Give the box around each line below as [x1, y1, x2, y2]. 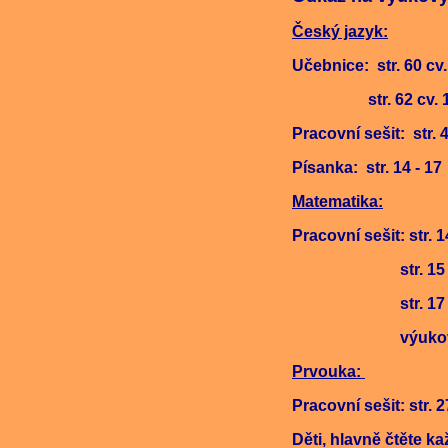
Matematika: [292, 193, 383, 210]
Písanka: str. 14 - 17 [292, 159, 442, 176]
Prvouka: [292, 363, 365, 380]
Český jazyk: [292, 23, 388, 40]
